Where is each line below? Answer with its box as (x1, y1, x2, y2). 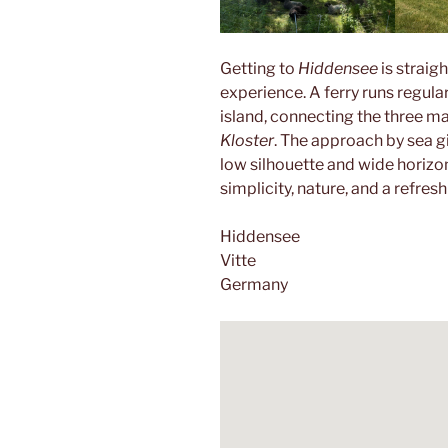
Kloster (220, 130, 274, 150)
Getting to (220, 58, 298, 78)
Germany (220, 274, 288, 294)
